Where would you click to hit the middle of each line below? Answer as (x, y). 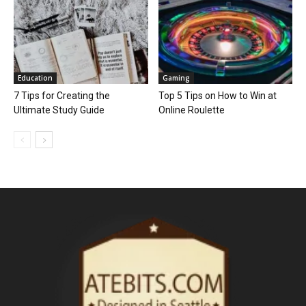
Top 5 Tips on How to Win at (217, 96)
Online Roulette (191, 110)
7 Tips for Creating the (62, 96)
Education (35, 78)
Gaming (176, 78)
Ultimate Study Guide (59, 110)
